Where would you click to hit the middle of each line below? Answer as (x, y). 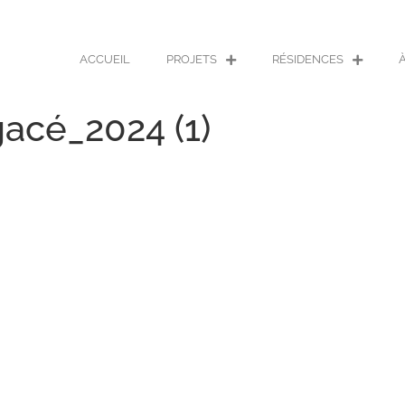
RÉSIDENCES (307, 59)
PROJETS (191, 59)
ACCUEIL (104, 59)
